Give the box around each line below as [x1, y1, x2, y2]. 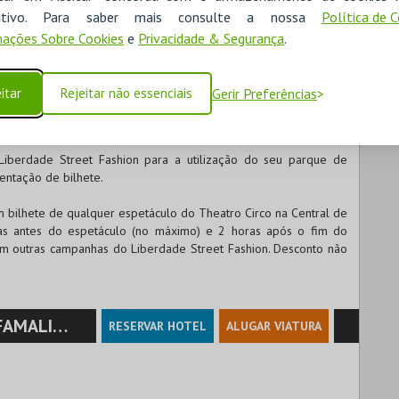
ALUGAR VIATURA [226, 318, 322, 334]
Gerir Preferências [212, 85, 317, 102]
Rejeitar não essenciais [61, 85, 192, 102]
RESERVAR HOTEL [109, 318, 207, 334]
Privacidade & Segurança [138, 29, 284, 47]
